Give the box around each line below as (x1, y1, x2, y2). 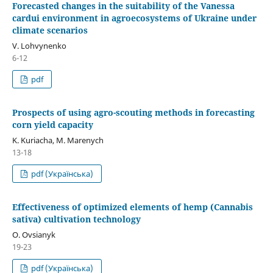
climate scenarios (12, 24, 88, 37)
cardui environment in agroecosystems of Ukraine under (12, 12, 257, 24)
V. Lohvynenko (12, 40, 66, 52)
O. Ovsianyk (12, 229, 55, 240)
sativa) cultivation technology (12, 213, 141, 225)
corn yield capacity (12, 119, 93, 131)
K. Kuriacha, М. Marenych (12, 135, 104, 146)
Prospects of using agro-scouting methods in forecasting (12, 107, 255, 119)
